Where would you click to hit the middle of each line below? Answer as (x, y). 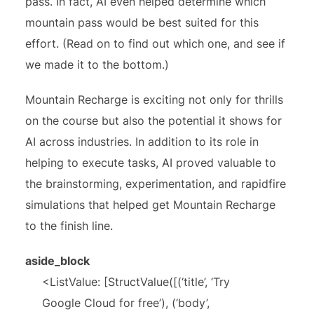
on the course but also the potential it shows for (154, 121)
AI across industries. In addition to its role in (142, 142)
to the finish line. (69, 226)
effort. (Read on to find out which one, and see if (156, 43)
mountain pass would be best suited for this (142, 22)
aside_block (58, 261)
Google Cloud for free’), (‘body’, (126, 303)
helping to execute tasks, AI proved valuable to (151, 163)
